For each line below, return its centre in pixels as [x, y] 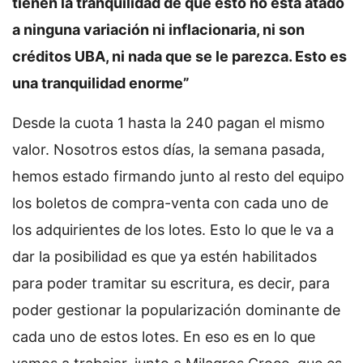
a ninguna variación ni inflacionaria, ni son [158, 30]
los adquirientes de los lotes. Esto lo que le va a [173, 230]
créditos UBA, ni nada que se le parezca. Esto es [179, 56]
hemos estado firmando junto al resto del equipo [178, 176]
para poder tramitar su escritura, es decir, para [171, 283]
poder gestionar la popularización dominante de [176, 310]
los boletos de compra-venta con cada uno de [170, 203]
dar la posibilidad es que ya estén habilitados [164, 256]
